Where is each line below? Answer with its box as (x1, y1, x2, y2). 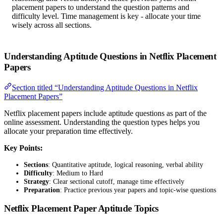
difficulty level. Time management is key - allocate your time (12, 12, 201, 21)
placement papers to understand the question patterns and (12, 3, 189, 12)
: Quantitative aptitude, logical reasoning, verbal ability (48, 160, 203, 168)
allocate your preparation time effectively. (4, 126, 133, 135)
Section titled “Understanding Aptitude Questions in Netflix (12, 83, 198, 92)
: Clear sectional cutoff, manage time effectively (49, 177, 184, 185)
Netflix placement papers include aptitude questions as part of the (4, 109, 207, 117)
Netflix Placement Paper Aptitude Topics (4, 203, 159, 214)
